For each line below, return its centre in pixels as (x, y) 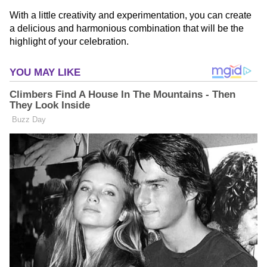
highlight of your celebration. (69, 41)
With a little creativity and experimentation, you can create (131, 15)
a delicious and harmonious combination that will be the (127, 28)
